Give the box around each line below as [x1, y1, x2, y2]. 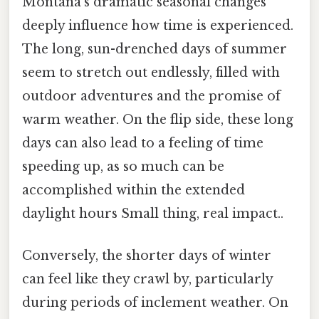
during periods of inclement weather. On [22, 295, 288, 311]
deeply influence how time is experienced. [22, 17, 293, 33]
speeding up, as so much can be [22, 158, 224, 174]
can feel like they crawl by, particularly [22, 271, 273, 288]
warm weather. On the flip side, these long [22, 111, 293, 127]
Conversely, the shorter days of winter [22, 248, 271, 264]
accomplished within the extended [22, 182, 245, 198]
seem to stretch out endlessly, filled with [22, 64, 280, 80]
